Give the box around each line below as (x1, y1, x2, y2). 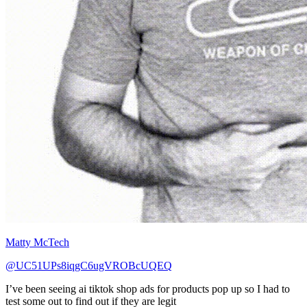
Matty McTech (5, 236, 69, 248)
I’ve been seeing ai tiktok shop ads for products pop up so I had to (5, 282, 290, 295)
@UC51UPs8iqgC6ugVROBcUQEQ (5, 259, 172, 271)
